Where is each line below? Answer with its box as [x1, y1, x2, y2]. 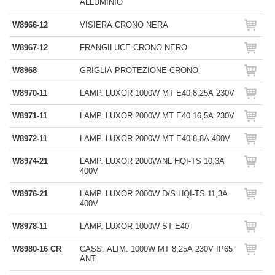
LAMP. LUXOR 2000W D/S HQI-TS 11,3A [80, 189, 228, 198]
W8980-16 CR [12, 244, 61, 254]
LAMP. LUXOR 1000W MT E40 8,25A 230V [80, 88, 234, 98]
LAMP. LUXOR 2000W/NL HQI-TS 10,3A [80, 157, 225, 166]
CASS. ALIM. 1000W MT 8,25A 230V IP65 [80, 244, 233, 254]
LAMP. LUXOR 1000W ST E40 [80, 222, 189, 231]
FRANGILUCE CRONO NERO [80, 43, 187, 52]
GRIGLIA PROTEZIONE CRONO [80, 66, 198, 75]
